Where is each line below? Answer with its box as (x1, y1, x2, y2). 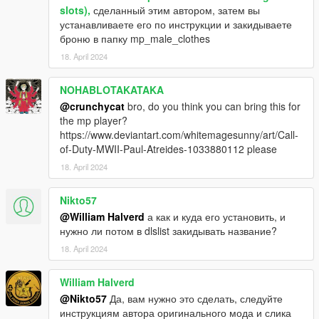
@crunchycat (60, 98, 125, 113)
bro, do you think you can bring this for (125, 98, 300, 113)
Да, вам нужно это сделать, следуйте (107, 291, 283, 305)
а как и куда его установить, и (145, 209, 286, 224)
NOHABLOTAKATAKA (60, 82, 164, 97)
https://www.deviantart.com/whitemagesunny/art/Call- (60, 127, 298, 142)
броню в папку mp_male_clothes (60, 31, 210, 46)
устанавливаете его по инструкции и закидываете (60, 16, 292, 31)
